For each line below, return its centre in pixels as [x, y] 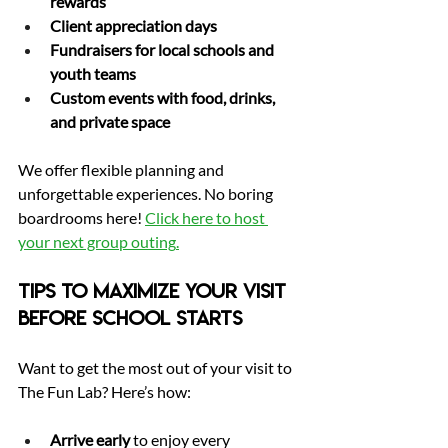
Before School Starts [130, 319]
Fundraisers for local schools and [163, 50]
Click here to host [206, 218]
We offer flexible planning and [122, 170]
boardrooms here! [81, 218]
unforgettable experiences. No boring [147, 194]
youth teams [93, 74]
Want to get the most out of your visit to [156, 368]
